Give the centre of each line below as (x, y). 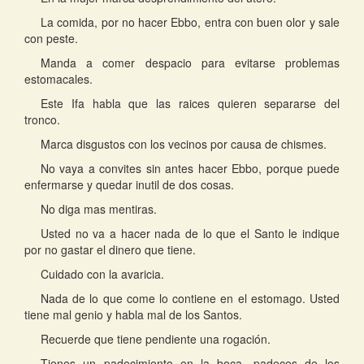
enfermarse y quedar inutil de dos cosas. (129, 184)
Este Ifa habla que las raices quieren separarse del (190, 103)
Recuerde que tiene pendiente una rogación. (156, 339)
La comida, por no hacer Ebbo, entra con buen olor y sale (190, 22)
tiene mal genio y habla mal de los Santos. (133, 314)
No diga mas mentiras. (99, 209)
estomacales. (58, 79)
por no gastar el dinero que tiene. (110, 249)
